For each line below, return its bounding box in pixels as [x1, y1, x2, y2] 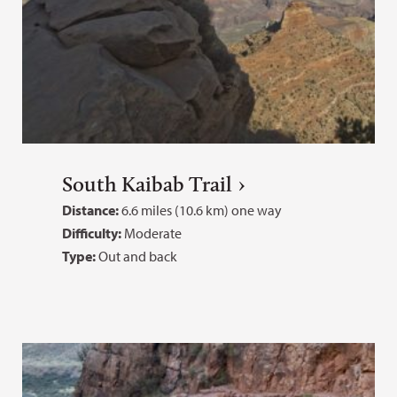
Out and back [96, 247, 177, 265]
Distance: [62, 201, 119, 219]
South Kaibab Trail [62, 171, 232, 197]
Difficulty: [62, 224, 124, 242]
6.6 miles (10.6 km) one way [119, 201, 282, 219]
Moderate [124, 224, 182, 242]
